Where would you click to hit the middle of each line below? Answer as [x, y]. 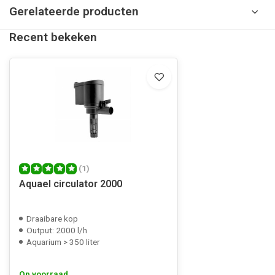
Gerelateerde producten [74, 11]
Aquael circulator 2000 [71, 184]
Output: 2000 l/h [57, 230]
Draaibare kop [52, 219]
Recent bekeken [53, 37]
